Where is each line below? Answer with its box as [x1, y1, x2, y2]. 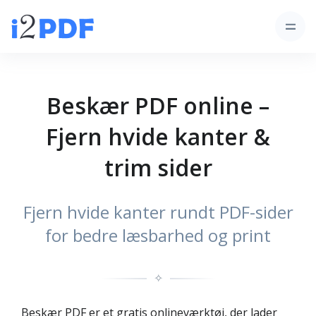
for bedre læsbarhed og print [45, 224, 271, 247]
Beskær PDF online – [47, 90, 269, 121]
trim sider [104, 152, 212, 183]
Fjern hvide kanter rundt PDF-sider [23, 200, 293, 224]
